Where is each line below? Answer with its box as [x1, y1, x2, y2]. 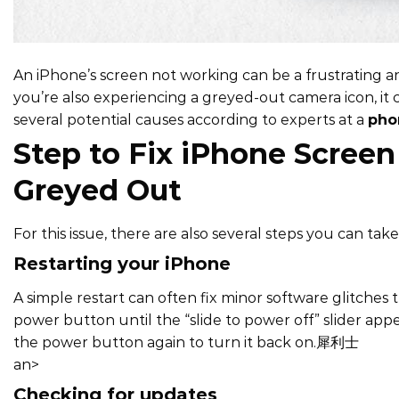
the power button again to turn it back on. [13, 333, 316, 351]
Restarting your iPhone [13, 252, 231, 274]
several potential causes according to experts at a [13, 111, 368, 129]
